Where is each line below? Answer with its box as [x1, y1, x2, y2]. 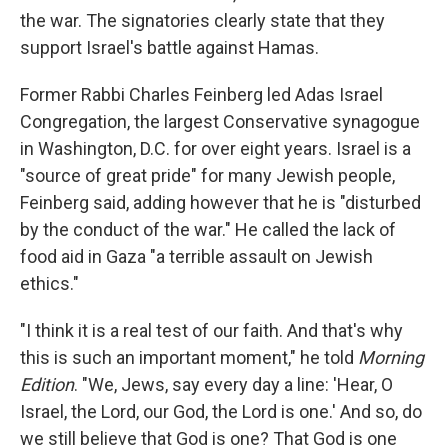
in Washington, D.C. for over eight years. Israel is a [20, 138, 411, 159]
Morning [358, 347, 424, 368]
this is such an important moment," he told [20, 347, 358, 368]
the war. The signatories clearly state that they [20, 10, 385, 31]
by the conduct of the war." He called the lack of [20, 219, 396, 240]
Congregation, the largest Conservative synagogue [20, 111, 420, 132]
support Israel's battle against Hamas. [20, 37, 319, 58]
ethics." [20, 273, 79, 294]
